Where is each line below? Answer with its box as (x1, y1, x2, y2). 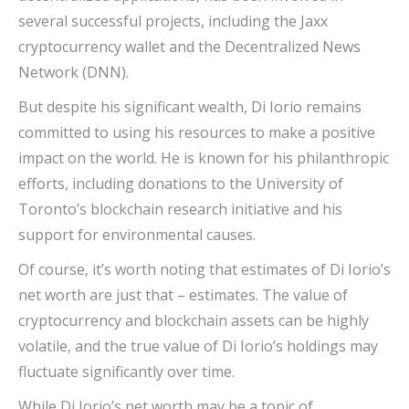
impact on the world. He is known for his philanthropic (18, 148, 389, 169)
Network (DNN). (18, 62, 129, 83)
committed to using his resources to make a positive (18, 122, 375, 143)
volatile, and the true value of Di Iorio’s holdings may (18, 336, 378, 357)
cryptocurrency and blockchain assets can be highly (18, 310, 369, 331)
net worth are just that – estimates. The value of (18, 285, 348, 306)
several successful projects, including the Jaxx (18, 11, 328, 32)
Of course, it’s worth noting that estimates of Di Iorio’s (18, 259, 391, 280)
